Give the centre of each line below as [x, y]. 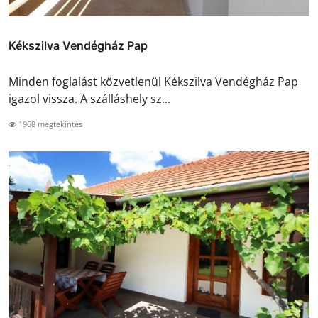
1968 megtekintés [49, 124]
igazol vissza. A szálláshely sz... [89, 99]
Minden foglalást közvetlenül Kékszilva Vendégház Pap [153, 82]
